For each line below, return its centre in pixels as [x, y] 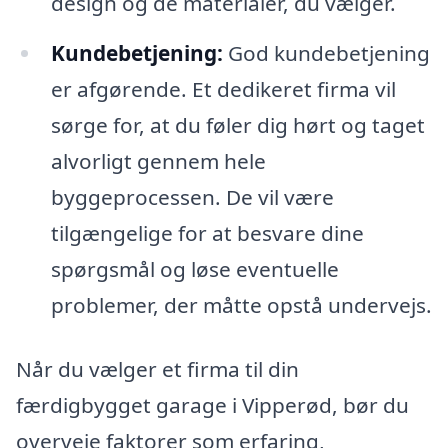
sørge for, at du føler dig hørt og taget [237, 124]
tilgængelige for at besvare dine [207, 232]
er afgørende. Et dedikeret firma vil [223, 88]
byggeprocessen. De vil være [192, 196]
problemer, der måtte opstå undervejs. [241, 304]
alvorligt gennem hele [158, 160]
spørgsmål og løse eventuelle [194, 268]
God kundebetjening [326, 52]
